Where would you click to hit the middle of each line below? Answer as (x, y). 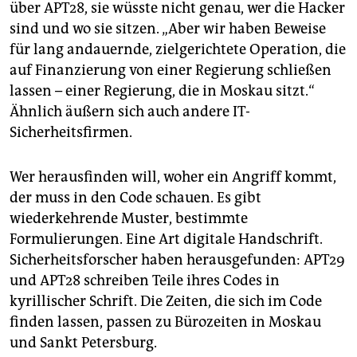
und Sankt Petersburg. (83, 343)
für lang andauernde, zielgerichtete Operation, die (178, 50)
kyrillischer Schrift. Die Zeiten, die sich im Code (166, 302)
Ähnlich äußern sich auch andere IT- (130, 112)
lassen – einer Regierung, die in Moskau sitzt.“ (162, 91)
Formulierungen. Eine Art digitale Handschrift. (166, 239)
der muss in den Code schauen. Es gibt (135, 198)
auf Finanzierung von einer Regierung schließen (171, 71)
